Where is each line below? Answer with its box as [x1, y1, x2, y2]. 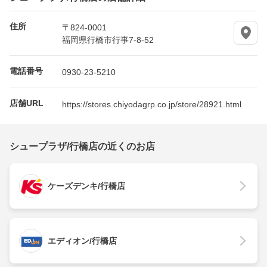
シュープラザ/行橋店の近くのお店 [10, 141, 155, 151]
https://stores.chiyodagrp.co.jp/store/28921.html [62, 99, 241, 108]
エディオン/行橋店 [48, 235, 117, 246]
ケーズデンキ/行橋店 [48, 181, 125, 191]
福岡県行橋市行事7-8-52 [62, 35, 154, 44]
